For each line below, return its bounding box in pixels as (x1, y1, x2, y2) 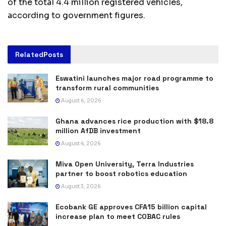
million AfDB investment (55, 126, 141, 135)
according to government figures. (8, 10, 145, 21)
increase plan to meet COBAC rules (55, 211, 180, 221)
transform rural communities (55, 83, 159, 92)
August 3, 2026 (60, 183, 101, 190)
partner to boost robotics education (55, 168, 187, 178)
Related (15, 49, 43, 59)
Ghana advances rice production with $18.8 (55, 116, 213, 126)
